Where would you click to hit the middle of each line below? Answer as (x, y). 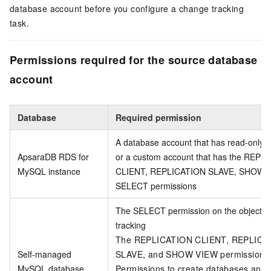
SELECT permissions (156, 186)
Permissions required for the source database (134, 60)
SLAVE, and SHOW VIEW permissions (192, 254)
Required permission (158, 118)
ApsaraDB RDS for (53, 157)
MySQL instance (49, 171)
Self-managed (44, 254)
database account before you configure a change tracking (127, 8)
